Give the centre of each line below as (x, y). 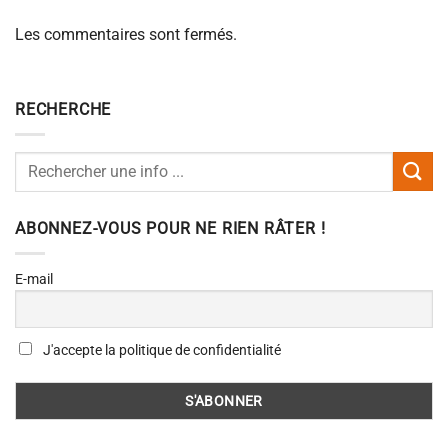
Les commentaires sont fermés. (126, 34)
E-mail (34, 278)
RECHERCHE (63, 110)
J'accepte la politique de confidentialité (160, 350)
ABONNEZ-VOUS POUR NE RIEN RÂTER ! (170, 228)
